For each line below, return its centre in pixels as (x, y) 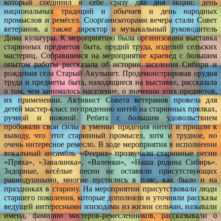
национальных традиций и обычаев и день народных (110, 11)
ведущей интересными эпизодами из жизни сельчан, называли (110, 206)
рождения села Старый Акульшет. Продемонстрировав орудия (110, 73)
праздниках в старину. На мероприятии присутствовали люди (110, 188)
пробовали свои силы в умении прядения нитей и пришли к (110, 126)
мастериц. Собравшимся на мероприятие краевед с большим (110, 55)
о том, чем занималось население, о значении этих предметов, (110, 91)
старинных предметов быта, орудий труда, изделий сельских (110, 46)
